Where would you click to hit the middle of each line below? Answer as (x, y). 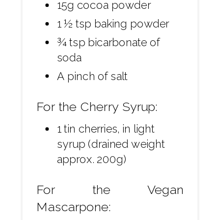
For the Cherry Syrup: (97, 106)
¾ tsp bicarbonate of (109, 42)
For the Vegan (110, 190)
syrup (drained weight (111, 144)
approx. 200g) (92, 159)
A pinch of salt (93, 76)
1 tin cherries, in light (106, 129)
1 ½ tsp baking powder (113, 24)
